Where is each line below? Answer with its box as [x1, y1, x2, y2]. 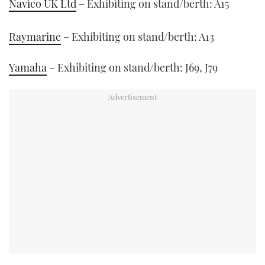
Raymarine [9, 30, 61, 44]
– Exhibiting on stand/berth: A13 [61, 30, 214, 44]
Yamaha [9, 60, 47, 75]
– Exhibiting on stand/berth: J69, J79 [47, 60, 218, 75]
